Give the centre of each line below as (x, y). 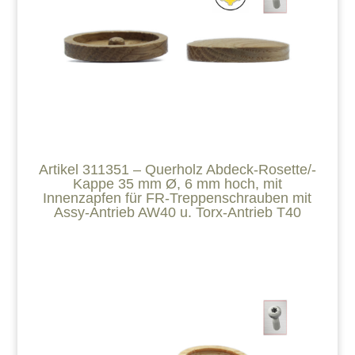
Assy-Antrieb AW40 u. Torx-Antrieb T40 (177, 212)
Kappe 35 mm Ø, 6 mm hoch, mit (177, 184)
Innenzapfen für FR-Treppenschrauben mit (177, 198)
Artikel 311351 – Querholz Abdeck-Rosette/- (177, 170)
